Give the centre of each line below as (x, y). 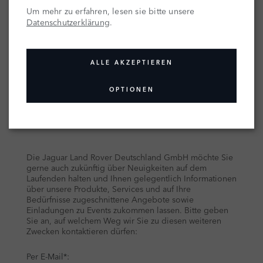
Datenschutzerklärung (68, 22)
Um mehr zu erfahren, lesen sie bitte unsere (111, 11)
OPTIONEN (131, 90)
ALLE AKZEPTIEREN (131, 63)
